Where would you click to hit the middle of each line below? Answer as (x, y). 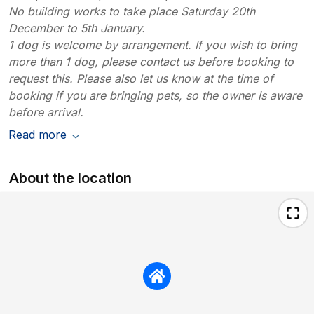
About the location (71, 178)
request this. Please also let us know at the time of (141, 78)
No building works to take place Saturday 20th (132, 11)
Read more (37, 134)
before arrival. (46, 112)
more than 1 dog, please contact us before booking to (151, 61)
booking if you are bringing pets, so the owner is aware (155, 95)
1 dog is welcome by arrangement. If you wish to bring (153, 45)
